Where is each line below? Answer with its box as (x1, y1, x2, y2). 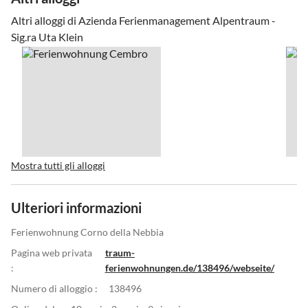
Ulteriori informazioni (11, 199, 142, 216)
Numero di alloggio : (11, 282, 98, 294)
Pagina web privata (11, 246, 92, 258)
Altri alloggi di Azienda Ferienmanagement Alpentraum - (11, 14, 276, 27)
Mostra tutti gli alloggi (11, 159, 105, 171)
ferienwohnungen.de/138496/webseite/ (104, 261, 274, 274)
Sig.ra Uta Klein (11, 30, 83, 44)
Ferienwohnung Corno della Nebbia (11, 225, 164, 238)
